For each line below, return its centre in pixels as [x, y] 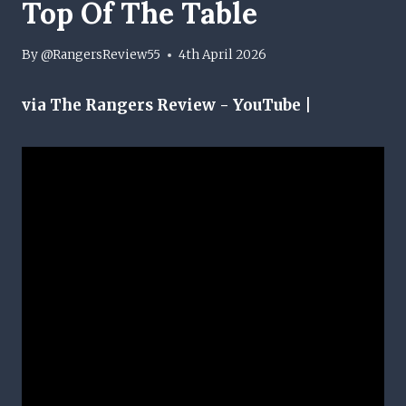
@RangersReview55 [101, 55]
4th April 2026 [223, 55]
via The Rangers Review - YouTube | [167, 106]
